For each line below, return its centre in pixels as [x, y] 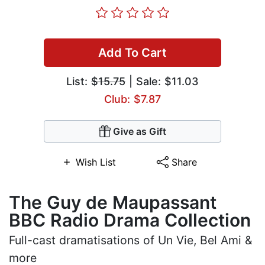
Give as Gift [140, 132]
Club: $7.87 [132, 99]
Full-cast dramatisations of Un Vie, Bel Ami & [130, 240]
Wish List [96, 162]
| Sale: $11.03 [162, 82]
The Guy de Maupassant [113, 203]
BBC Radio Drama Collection [130, 220]
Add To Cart [132, 53]
